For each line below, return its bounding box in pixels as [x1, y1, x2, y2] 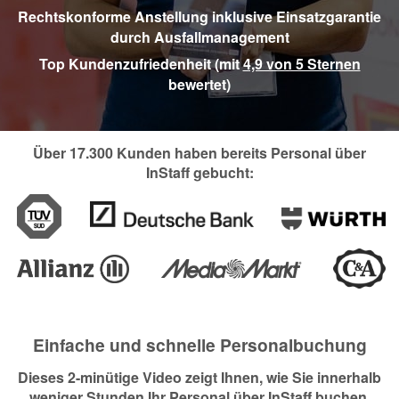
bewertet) [168, 73, 231, 94]
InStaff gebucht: [145, 162, 254, 183]
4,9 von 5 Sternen [242, 53, 361, 74]
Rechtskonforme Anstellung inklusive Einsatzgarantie [18, 6, 381, 28]
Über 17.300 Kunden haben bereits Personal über [33, 142, 366, 164]
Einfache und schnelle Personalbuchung [32, 332, 367, 358]
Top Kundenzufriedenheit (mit [38, 53, 243, 74]
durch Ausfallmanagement [110, 27, 289, 48]
